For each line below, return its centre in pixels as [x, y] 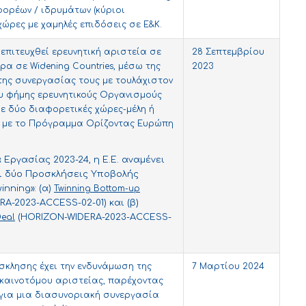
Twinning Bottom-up [97, 189]
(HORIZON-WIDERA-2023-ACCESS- [93, 218]
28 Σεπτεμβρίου [228, 52]
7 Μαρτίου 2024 [228, 267]
